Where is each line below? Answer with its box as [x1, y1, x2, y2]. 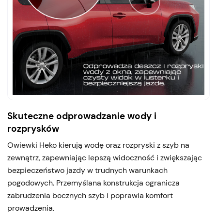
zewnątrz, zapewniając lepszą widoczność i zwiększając [7, 152, 202, 163]
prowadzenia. [7, 202, 54, 213]
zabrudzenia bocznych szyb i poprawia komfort [7, 190, 173, 201]
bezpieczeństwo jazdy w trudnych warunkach [7, 165, 168, 175]
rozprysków [7, 123, 59, 135]
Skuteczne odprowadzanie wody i [7, 110, 156, 123]
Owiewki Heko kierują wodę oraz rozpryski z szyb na [7, 139, 189, 150]
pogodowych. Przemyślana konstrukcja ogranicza [7, 177, 180, 188]
